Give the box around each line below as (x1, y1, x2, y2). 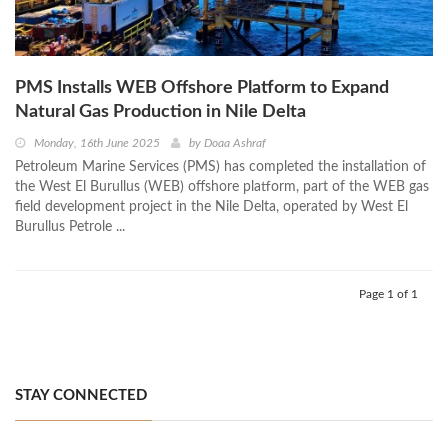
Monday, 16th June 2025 (34, 136, 160, 149)
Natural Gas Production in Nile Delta (15, 102, 306, 121)
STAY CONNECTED (15, 387, 147, 403)
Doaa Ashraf (204, 136, 266, 149)
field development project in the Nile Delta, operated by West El (15, 199, 408, 214)
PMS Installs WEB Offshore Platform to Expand (15, 78, 389, 97)
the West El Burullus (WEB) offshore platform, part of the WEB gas (15, 179, 429, 194)
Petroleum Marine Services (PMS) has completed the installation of (15, 159, 426, 174)
